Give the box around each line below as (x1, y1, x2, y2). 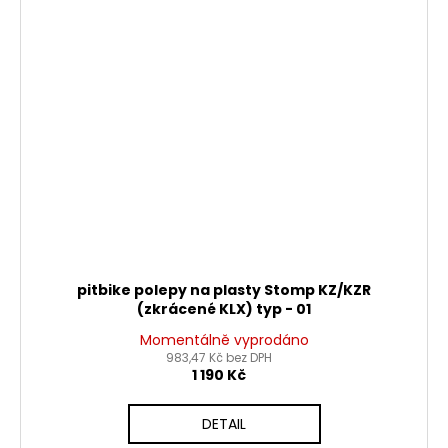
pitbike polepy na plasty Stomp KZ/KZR (77, 279, 371, 300)
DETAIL (202, 413, 246, 434)
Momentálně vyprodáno (139, 329, 309, 350)
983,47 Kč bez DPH (166, 348, 272, 366)
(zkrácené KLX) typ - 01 (137, 298, 311, 319)
